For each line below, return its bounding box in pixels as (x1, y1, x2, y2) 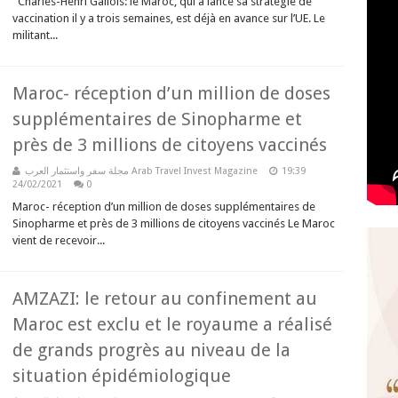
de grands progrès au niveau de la (12, 339, 291, 361)
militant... (12, 28, 58, 42)
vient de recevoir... (12, 234, 105, 247)
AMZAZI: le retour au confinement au (12, 288, 317, 309)
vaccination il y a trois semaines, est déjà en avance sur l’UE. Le (12, 12, 325, 25)
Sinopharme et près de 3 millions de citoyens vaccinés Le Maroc (12, 217, 335, 230)
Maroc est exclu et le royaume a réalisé (12, 314, 332, 335)
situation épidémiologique (12, 365, 231, 386)
